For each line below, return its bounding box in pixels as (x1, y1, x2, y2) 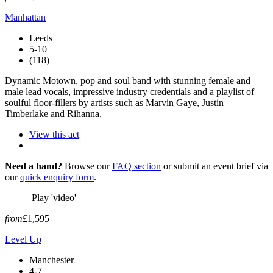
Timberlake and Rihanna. (5, 108, 102, 119)
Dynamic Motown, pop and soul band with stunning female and (5, 75, 250, 86)
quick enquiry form (20, 171, 94, 182)
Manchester (29, 254, 74, 265)
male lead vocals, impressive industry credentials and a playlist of (5, 86, 254, 97)
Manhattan (5, 12, 46, 23)
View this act (29, 129, 79, 140)
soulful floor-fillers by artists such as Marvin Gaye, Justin (5, 97, 224, 108)
